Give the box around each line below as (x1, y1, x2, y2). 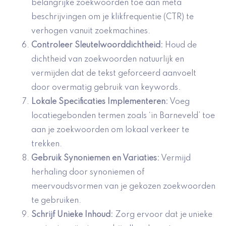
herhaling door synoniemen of (31, 168, 144, 177)
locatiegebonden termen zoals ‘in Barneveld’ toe (31, 112, 215, 121)
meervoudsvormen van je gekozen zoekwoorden (31, 183, 215, 191)
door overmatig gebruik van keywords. (31, 84, 181, 92)
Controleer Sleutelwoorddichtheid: (31, 41, 163, 50)
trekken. (31, 140, 62, 149)
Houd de (163, 41, 197, 50)
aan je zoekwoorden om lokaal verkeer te (31, 126, 189, 135)
